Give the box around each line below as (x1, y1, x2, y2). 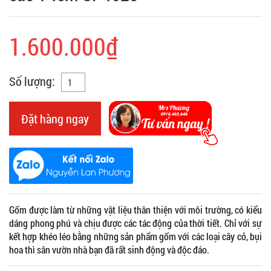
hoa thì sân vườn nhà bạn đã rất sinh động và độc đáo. (9, 243, 209, 256)
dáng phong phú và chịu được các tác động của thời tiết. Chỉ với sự (9, 216, 262, 229)
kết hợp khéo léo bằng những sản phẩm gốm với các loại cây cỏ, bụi (9, 229, 262, 243)
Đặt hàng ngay (21, 110, 89, 126)
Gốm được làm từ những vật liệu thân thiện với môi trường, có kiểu (9, 203, 262, 216)
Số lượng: (9, 73, 55, 89)
